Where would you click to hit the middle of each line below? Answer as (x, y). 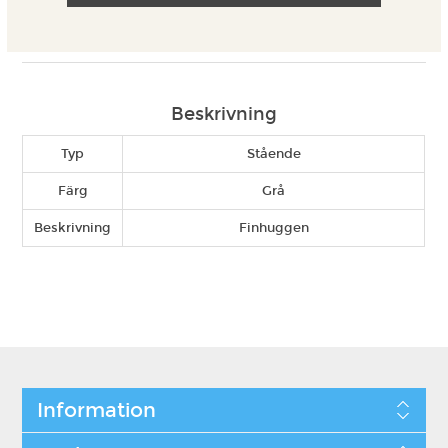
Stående (273, 154)
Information (96, 410)
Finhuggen (273, 228)
